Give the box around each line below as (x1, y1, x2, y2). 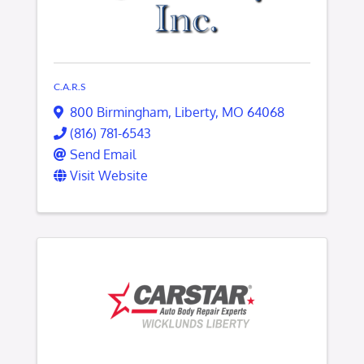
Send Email (70, 145, 136, 162)
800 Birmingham (70, 103, 168, 120)
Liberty (175, 103, 215, 120)
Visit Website (70, 167, 148, 184)
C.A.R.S (54, 80, 85, 93)
